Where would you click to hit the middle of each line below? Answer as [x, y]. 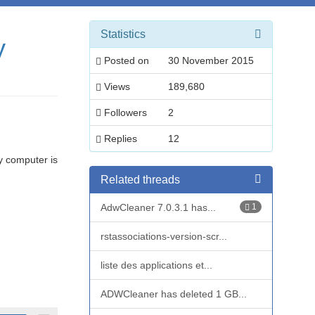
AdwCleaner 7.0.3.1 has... [158, 207]
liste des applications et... [156, 265]
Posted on [125, 60]
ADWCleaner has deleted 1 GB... [174, 294]
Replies [119, 139]
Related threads [140, 180]
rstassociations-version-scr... [164, 236]
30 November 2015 [211, 60]
